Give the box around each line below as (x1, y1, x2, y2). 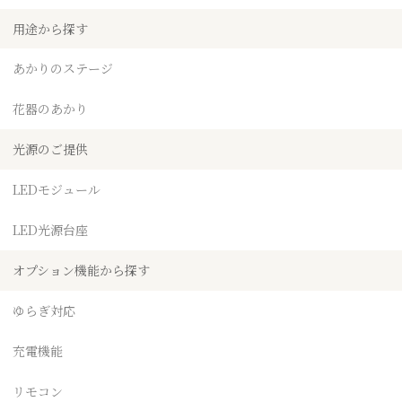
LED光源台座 (13, 220, 88, 239)
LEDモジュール (13, 179, 100, 198)
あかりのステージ (13, 59, 113, 78)
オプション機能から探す (13, 260, 150, 279)
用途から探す (13, 19, 88, 38)
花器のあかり (13, 100, 88, 118)
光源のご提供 (13, 140, 88, 159)
